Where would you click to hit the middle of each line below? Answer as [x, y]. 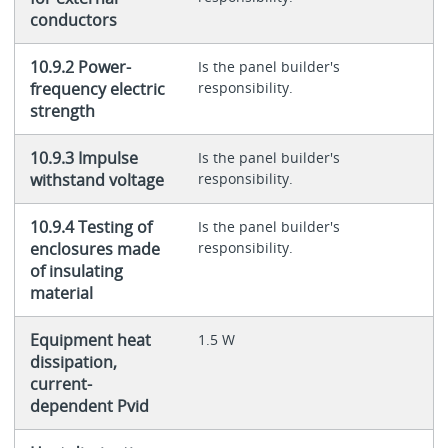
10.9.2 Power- [80, 67]
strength [62, 111]
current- [60, 384]
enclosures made [94, 249]
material [61, 293]
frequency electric [97, 89]
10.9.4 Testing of [90, 227]
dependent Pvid [89, 406]
